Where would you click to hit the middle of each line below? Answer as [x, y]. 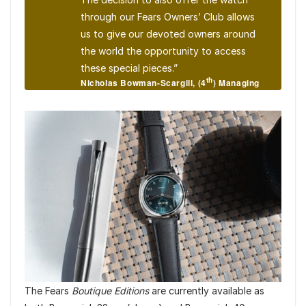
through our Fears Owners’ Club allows [168, 17]
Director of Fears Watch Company [153, 95]
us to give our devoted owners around [168, 34]
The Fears [48, 291]
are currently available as [207, 291]
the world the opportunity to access [163, 51]
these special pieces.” [129, 68]
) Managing [237, 83]
